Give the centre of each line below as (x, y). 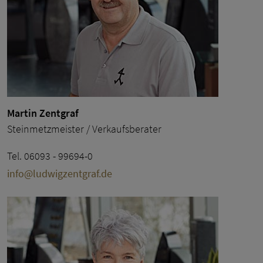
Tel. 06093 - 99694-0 (50, 156)
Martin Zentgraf (43, 113)
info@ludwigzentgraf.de (60, 173)
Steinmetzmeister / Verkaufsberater (84, 129)
